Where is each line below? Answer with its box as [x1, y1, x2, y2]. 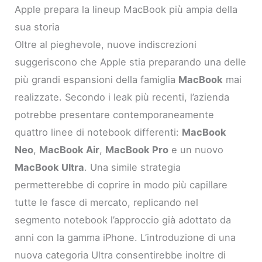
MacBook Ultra [15, 161, 85, 174]
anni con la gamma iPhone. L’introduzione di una [15, 232, 236, 244]
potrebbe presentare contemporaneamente [15, 109, 215, 121]
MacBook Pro [105, 144, 169, 156]
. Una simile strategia [84, 161, 181, 174]
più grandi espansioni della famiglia [15, 74, 179, 86]
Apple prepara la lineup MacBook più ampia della [15, 4, 238, 16]
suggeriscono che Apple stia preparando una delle [15, 56, 247, 68]
